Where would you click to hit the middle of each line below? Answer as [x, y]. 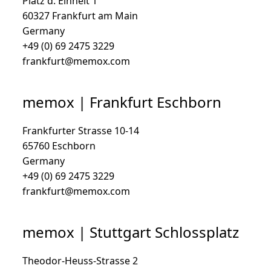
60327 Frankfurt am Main [80, 16]
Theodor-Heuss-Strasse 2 [80, 261]
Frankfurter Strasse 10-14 [81, 131]
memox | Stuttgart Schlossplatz [131, 232]
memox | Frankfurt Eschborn [122, 102]
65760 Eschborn [59, 146]
